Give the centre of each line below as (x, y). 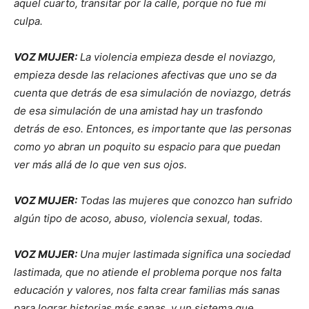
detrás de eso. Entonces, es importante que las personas (153, 129)
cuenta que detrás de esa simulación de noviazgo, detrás (152, 93)
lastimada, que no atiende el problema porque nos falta (148, 272)
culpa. (28, 21)
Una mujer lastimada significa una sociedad (184, 255)
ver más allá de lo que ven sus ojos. (100, 165)
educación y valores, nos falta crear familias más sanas (147, 290)
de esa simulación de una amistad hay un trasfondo (138, 111)
